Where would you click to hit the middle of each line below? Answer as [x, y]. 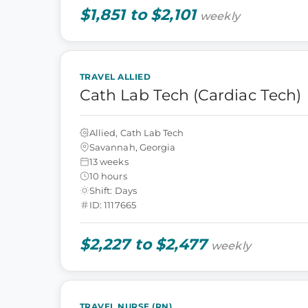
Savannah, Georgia [133, 147]
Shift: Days [113, 190]
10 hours [108, 176]
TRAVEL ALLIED [115, 77]
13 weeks [109, 161]
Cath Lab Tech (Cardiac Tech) [191, 95]
